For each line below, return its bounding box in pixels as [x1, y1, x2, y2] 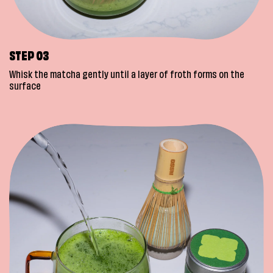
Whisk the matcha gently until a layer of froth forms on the [9, 71, 244, 81]
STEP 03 [9, 51, 49, 64]
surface [9, 82, 41, 93]
